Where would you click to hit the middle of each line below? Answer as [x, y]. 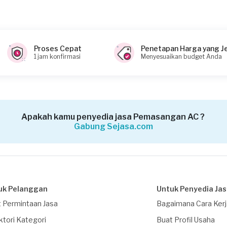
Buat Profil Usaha [186, 220]
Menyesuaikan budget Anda [182, 56]
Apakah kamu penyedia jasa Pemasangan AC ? [113, 117]
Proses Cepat [58, 48]
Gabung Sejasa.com [113, 126]
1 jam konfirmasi [57, 56]
